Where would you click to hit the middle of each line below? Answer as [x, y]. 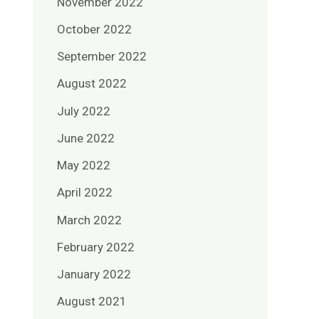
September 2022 [102, 57]
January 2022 [94, 274]
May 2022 [84, 166]
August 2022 [92, 84]
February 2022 [96, 247]
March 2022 [89, 220]
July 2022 [84, 111]
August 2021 [92, 302]
